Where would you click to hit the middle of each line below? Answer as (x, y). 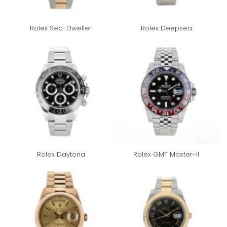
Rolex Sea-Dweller (61, 28)
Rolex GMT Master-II (166, 154)
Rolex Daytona (61, 154)
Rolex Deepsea (166, 28)
